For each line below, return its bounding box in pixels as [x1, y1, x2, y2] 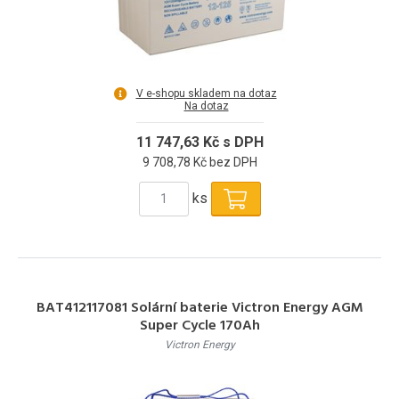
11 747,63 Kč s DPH [135, 133, 264, 151]
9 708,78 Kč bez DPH [142, 154, 257, 169]
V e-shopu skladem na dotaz [135, 86, 277, 100]
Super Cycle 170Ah [139, 313, 260, 338]
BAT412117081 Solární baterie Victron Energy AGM [36, 296, 363, 320]
